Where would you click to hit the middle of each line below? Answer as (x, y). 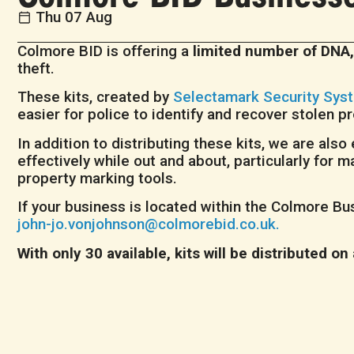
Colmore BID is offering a (105, 51)
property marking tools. (99, 178)
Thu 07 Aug (74, 17)
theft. (40, 68)
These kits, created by (95, 97)
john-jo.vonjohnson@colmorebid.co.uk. (149, 224)
